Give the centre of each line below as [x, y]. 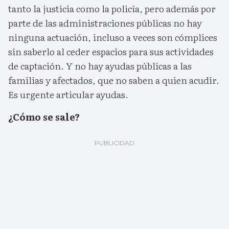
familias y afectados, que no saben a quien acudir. [114, 80]
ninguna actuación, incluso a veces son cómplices [113, 37]
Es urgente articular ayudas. [68, 95]
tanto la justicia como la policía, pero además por [112, 9]
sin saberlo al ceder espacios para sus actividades [111, 52]
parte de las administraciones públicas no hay [105, 23]
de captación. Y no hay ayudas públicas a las [100, 66]
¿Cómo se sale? [44, 117]
